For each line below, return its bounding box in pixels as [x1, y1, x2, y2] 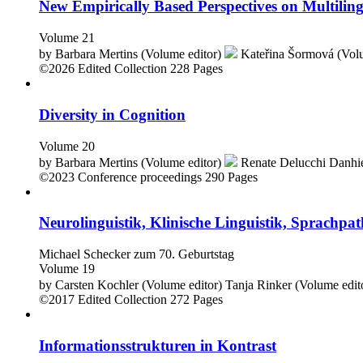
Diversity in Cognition [39, 105, 186, 123]
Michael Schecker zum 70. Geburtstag [39, 246, 234, 261]
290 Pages [205, 169, 258, 184]
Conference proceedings [78, 169, 202, 184]
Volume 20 [39, 139, 95, 153]
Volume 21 [39, 31, 95, 45]
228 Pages [170, 62, 223, 76]
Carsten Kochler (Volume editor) [55, 277, 222, 292]
